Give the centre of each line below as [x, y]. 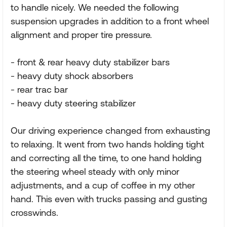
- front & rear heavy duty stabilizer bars [90, 62]
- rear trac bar [39, 89]
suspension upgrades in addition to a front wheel [110, 21]
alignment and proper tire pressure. [81, 35]
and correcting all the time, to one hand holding [106, 158]
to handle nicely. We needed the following [95, 7]
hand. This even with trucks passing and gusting [109, 199]
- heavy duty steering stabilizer [73, 103]
